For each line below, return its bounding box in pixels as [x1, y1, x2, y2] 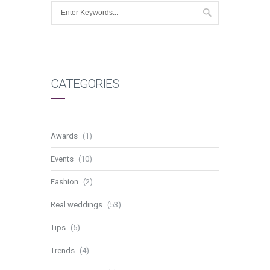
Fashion [51, 177, 78, 186]
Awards [51, 131, 78, 140]
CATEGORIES [51, 76, 119, 91]
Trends [51, 245, 75, 255]
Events [51, 154, 74, 163]
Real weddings [51, 199, 102, 209]
